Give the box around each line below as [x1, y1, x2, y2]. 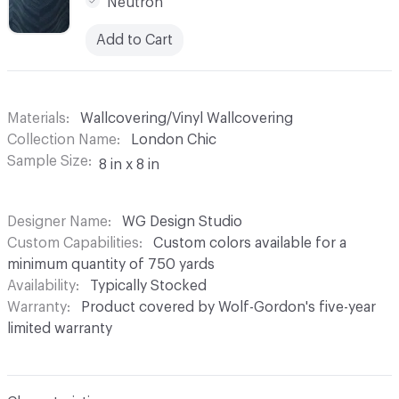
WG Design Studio [122, 214, 242, 229]
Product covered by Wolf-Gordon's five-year [81, 299, 376, 314]
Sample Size [7, 153, 88, 168]
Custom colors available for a [153, 235, 346, 250]
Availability [7, 278, 76, 293]
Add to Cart [96, 32, 173, 47]
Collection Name [7, 132, 117, 147]
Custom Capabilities [7, 235, 139, 250]
